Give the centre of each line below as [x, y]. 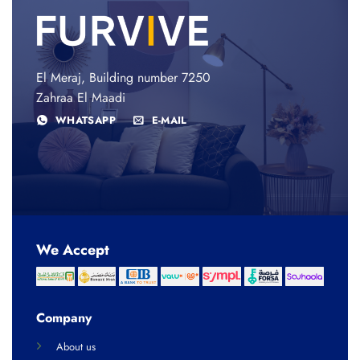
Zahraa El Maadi [81, 98]
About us [76, 347]
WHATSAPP [85, 121]
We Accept [73, 250]
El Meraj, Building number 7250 [123, 78]
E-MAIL [169, 121]
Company [63, 318]
